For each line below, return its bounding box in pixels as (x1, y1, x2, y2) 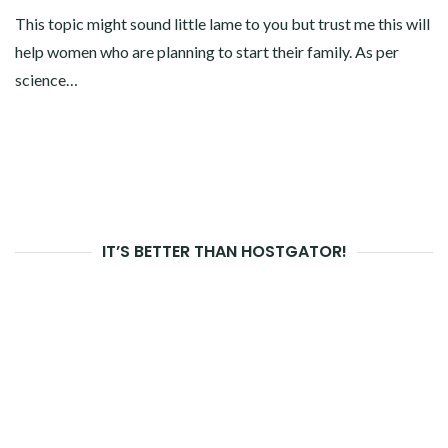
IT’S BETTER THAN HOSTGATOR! (101, 239, 347, 263)
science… (15, 69, 78, 89)
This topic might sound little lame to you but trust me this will (15, 13, 430, 33)
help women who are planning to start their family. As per (15, 41, 399, 61)
